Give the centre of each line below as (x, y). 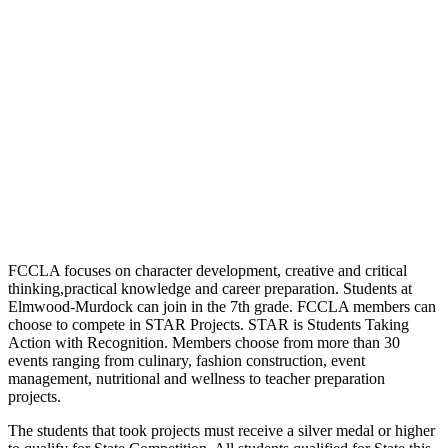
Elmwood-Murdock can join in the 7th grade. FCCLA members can (222, 306)
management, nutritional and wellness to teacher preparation (196, 378)
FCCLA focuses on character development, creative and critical (207, 270)
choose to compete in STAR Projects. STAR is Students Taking (208, 324)
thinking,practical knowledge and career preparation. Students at (210, 288)
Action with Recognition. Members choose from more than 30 (204, 342)
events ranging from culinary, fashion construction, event (186, 360)
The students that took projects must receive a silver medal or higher (221, 430)
